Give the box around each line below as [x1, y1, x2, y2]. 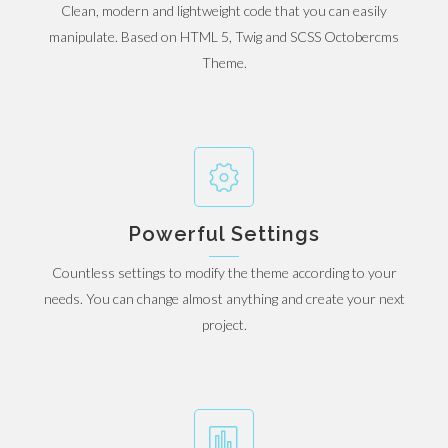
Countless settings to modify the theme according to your [51, 264, 397, 281]
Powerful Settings [128, 222, 320, 246]
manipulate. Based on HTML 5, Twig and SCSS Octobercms [49, 28, 399, 45]
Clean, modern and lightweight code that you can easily [61, 2, 387, 19]
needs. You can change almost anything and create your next [43, 290, 405, 307]
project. [201, 316, 247, 333]
